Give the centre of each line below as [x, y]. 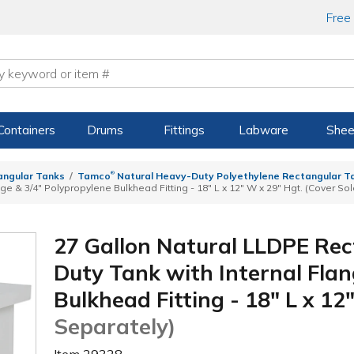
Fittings [185, 130]
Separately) [115, 326]
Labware [263, 130]
